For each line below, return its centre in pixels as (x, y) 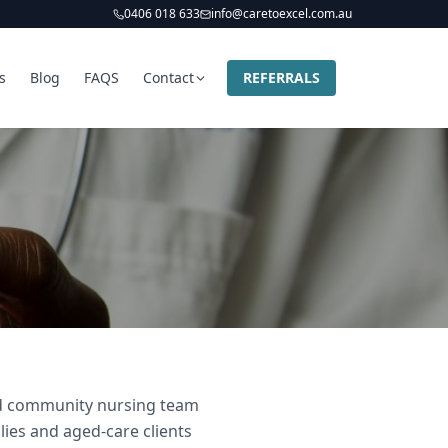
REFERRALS (281, 77)
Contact (168, 77)
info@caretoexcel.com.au (281, 13)
